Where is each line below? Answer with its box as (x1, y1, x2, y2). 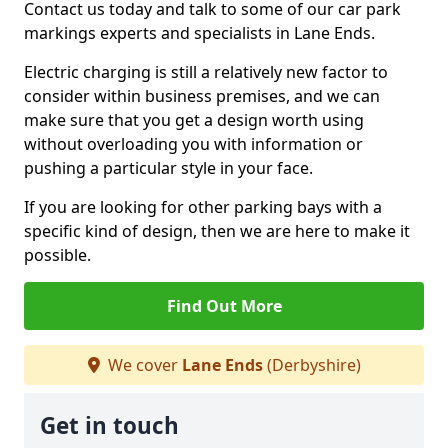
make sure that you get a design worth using (24, 109, 364, 131)
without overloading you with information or (24, 133, 363, 155)
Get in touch (40, 410, 179, 441)
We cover (103, 354, 182, 376)
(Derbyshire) (262, 354, 361, 376)
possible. (24, 244, 91, 266)
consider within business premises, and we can (24, 85, 380, 107)
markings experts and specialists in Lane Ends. (24, 22, 375, 44)
